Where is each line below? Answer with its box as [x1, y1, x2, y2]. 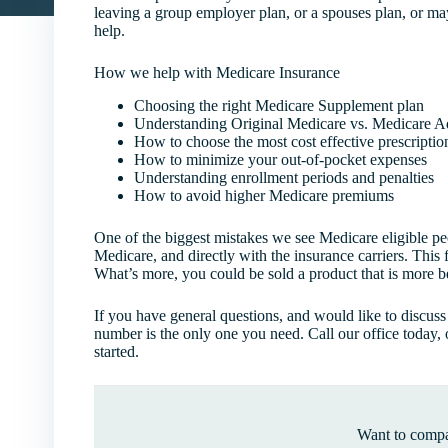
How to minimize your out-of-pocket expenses [133, 150, 427, 168]
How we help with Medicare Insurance [93, 64, 340, 81]
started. [93, 342, 139, 360]
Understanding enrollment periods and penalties [133, 168, 434, 186]
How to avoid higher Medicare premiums [133, 186, 394, 204]
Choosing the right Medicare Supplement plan [133, 96, 424, 114]
